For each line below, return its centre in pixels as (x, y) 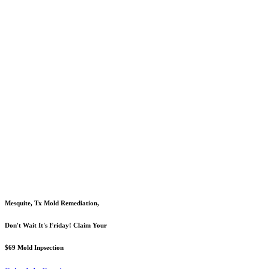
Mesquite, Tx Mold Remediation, (52, 203)
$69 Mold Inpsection (34, 247)
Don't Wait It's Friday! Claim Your (56, 225)
